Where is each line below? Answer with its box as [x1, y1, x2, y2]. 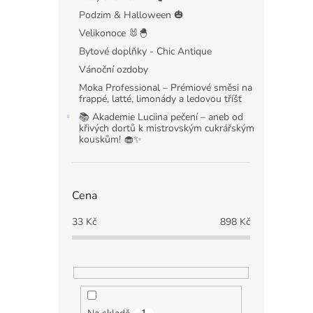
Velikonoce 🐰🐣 [79, 27, 148, 40]
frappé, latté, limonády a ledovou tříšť [79, 92, 242, 105]
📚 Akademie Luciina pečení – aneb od [79, 110, 243, 124]
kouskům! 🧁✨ [79, 133, 142, 146]
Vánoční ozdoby [79, 63, 148, 76]
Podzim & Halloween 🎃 [79, 8, 184, 22]
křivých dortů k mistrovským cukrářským [79, 122, 254, 135]
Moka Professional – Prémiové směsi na [79, 81, 252, 94]
